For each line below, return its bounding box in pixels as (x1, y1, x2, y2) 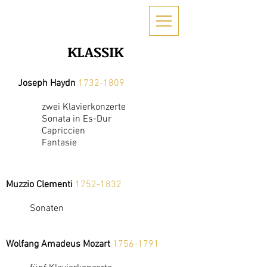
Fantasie (42, 137, 77, 149)
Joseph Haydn (18, 77, 78, 89)
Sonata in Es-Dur (42, 113, 111, 125)
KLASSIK (67, 42, 123, 61)
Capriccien (42, 125, 85, 137)
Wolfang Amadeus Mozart (6, 238, 113, 250)
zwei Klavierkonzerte (42, 101, 126, 113)
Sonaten (30, 203, 64, 215)
